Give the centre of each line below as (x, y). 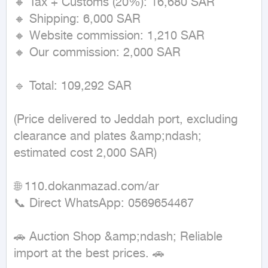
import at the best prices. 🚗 (89, 254)
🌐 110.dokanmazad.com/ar (86, 187)
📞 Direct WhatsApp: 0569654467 (104, 204)
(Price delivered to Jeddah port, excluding (126, 120)
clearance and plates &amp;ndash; (108, 137)
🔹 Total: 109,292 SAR (73, 86)
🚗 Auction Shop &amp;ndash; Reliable (118, 237)
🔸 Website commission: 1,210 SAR (109, 36)
